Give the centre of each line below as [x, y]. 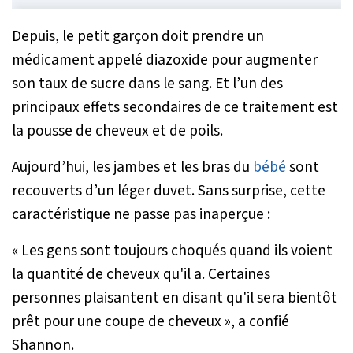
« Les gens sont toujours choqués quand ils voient [172, 251]
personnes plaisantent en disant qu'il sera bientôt [175, 298]
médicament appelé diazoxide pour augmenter [165, 60]
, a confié [260, 322]
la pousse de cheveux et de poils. [117, 131]
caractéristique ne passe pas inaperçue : [141, 215]
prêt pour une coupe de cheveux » [121, 322]
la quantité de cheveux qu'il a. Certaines [141, 275]
